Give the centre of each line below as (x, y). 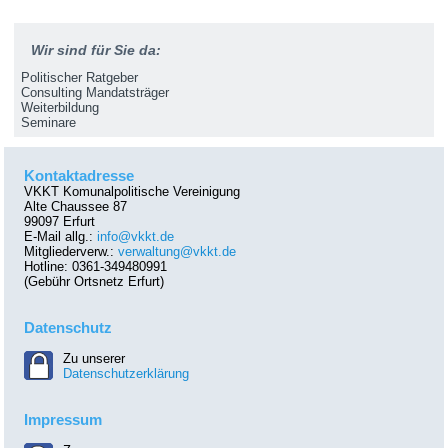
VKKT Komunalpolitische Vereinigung (132, 192)
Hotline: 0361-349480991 (96, 267)
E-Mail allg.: (61, 237)
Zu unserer (94, 359)
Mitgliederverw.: (71, 252)
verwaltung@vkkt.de (177, 252)
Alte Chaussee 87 (76, 207)
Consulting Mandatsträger (95, 93)
